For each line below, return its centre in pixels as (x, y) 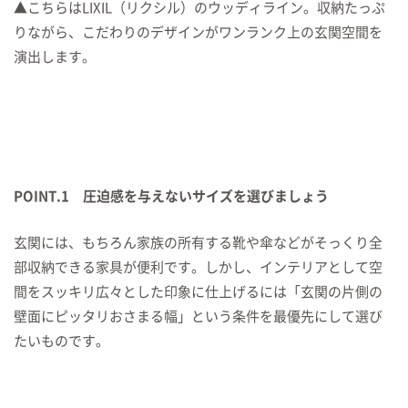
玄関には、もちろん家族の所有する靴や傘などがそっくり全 (198, 243)
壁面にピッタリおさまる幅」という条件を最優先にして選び (198, 316)
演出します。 (55, 57)
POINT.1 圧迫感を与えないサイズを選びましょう (171, 196)
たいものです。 (61, 341)
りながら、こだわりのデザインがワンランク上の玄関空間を (198, 32)
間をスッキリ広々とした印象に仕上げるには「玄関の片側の (198, 292)
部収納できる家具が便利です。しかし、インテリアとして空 (198, 267)
